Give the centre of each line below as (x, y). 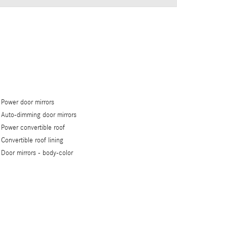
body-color (58, 153)
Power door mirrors (28, 103)
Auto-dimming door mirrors (39, 115)
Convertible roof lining (32, 141)
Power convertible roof (33, 128)
